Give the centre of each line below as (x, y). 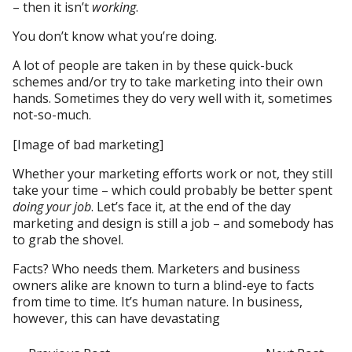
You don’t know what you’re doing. (115, 37)
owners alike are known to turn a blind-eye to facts (164, 285)
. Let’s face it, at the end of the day (191, 206)
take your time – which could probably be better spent (173, 190)
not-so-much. (52, 115)
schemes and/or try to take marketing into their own (168, 82)
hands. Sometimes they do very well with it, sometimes (173, 99)
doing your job (52, 206)
